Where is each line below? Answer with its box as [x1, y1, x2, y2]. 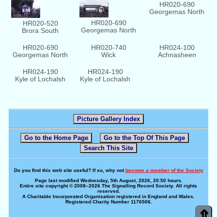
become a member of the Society [125, 167, 203, 173]
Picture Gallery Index [77, 115, 140, 123]
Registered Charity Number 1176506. [65, 199, 152, 204]
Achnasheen [157, 51, 196, 59]
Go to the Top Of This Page [104, 134, 185, 141]
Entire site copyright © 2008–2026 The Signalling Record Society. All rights [20, 183, 197, 188]
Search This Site [84, 144, 133, 152]
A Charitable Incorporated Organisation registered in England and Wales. [22, 193, 195, 199]
